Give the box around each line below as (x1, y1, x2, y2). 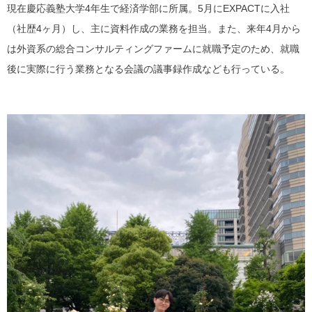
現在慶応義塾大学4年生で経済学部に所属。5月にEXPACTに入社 (7, 2, 290, 14)
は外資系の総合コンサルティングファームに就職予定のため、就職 (7, 42, 299, 54)
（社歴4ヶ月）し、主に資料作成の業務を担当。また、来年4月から (7, 22, 301, 34)
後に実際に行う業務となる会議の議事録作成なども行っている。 (7, 63, 290, 75)
